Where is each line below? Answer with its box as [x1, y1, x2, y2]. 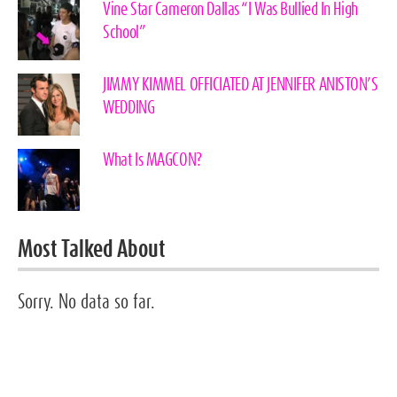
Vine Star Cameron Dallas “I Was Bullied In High [103, 2, 358, 19]
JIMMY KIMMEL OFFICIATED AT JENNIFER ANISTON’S [103, 77, 378, 94]
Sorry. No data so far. [18, 292, 155, 311]
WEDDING [103, 100, 155, 117]
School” [103, 25, 146, 42]
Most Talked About [18, 239, 166, 261]
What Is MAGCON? [103, 152, 202, 169]
